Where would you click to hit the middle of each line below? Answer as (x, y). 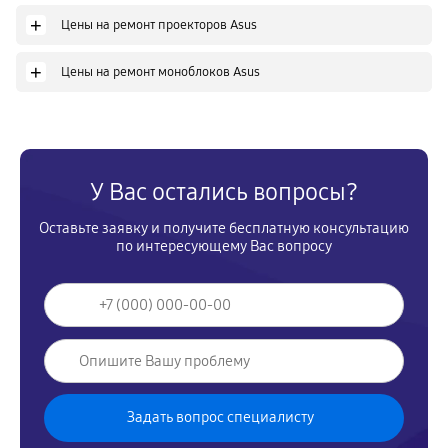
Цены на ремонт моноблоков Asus (160, 71)
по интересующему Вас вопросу (224, 246)
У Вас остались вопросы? (224, 192)
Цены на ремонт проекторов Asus (159, 24)
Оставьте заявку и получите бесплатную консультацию (224, 228)
